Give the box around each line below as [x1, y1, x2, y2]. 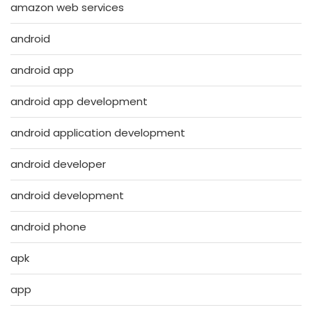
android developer [10, 156, 106, 171]
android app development [10, 93, 148, 109]
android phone [10, 219, 86, 234]
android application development [10, 125, 185, 140]
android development [10, 187, 124, 203]
